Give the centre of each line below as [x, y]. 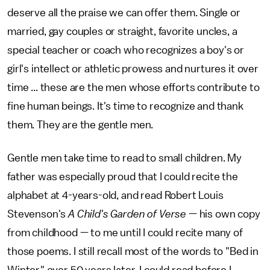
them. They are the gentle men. [80, 125]
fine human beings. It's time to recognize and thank [125, 106]
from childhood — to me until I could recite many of [125, 233]
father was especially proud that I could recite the [123, 177]
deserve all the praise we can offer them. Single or [124, 13]
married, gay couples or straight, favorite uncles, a [122, 31]
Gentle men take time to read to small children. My [124, 158]
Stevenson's [38, 214]
